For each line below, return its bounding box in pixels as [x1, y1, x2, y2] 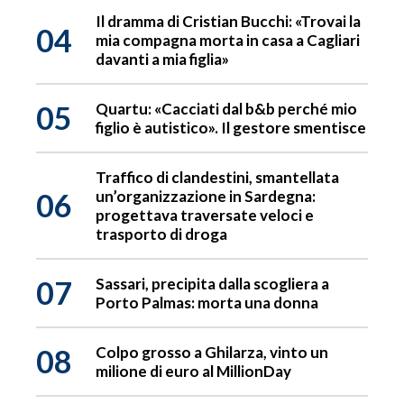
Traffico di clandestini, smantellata [96, 168, 339, 188]
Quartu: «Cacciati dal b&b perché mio [96, 99, 357, 119]
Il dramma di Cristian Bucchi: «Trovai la [96, 12, 361, 32]
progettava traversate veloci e [96, 206, 314, 225]
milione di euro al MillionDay [96, 362, 291, 381]
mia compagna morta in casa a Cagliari [96, 31, 360, 50]
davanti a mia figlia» [96, 50, 229, 69]
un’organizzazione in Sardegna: [96, 187, 316, 207]
